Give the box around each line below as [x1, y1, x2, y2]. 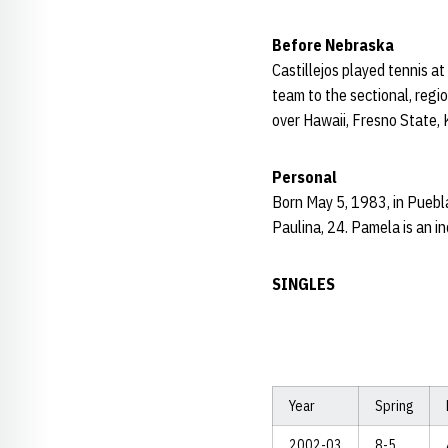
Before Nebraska [272, 35, 421, 55]
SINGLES [272, 274, 335, 294]
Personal [272, 167, 364, 187]
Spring [375, 397, 413, 415]
